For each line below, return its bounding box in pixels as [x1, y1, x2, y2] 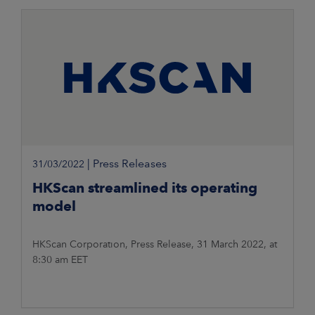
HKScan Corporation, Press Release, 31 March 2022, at [32, 238, 277, 250]
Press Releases [93, 157, 167, 171]
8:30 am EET [32, 254, 88, 266]
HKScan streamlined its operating [32, 179, 257, 197]
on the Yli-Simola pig [32, 8, 127, 20]
